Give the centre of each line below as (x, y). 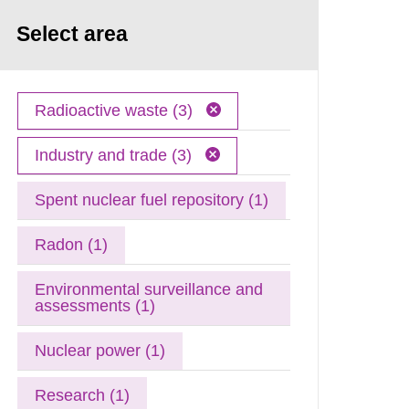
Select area (73, 34)
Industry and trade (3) (116, 155)
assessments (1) (95, 305)
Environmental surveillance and (149, 289)
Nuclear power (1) (100, 350)
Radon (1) (72, 244)
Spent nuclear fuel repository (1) (152, 199)
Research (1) (83, 395)
